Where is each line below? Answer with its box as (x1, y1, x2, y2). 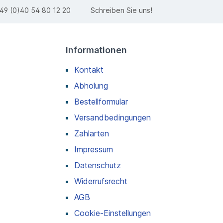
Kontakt (74, 64, 104, 75)
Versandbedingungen (74, 112, 151, 122)
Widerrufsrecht (74, 176, 127, 186)
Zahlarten (74, 128, 109, 138)
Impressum (74, 144, 113, 154)
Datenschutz (74, 160, 121, 170)
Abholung (74, 80, 108, 91)
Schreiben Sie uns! (90, 6, 152, 15)
